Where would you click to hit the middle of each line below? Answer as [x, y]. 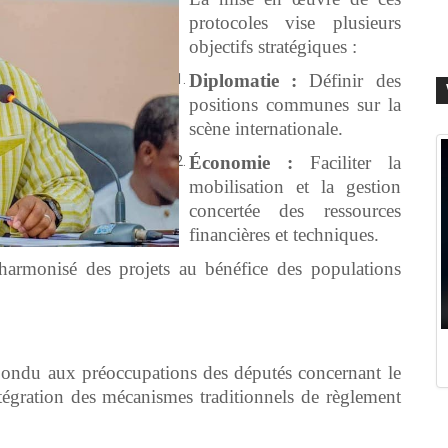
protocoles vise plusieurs [295, 22]
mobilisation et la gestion [295, 186]
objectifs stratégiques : [273, 46]
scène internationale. [266, 128]
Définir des [349, 80]
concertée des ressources [295, 210]
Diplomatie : [243, 80]
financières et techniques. [284, 234]
